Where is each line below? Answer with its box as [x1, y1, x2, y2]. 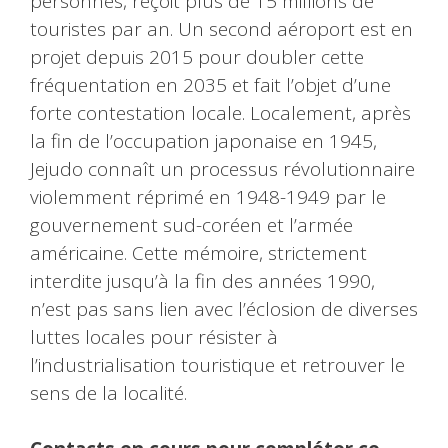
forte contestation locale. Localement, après [30, 99, 411, 126]
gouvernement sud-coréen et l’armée [30, 211, 353, 238]
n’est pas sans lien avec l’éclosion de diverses [30, 295, 418, 322]
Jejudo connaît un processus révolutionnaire [30, 155, 415, 182]
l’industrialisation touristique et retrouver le [30, 351, 405, 378]
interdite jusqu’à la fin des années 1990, [30, 267, 375, 294]
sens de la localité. [30, 379, 187, 406]
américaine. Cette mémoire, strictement [30, 239, 367, 266]
